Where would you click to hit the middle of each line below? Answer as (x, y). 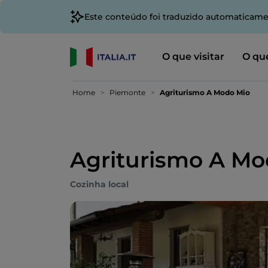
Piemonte (127, 92)
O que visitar (193, 56)
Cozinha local (99, 184)
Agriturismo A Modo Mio (205, 92)
